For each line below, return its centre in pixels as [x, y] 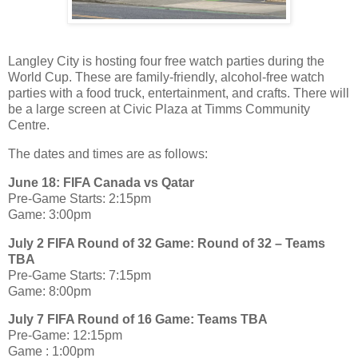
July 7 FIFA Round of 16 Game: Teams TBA [138, 320]
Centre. [29, 125]
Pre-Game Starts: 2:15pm [80, 198]
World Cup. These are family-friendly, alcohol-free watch [166, 78]
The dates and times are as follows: [108, 153]
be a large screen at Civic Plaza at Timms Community [159, 109]
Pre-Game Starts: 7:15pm [80, 275]
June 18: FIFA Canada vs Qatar [101, 182]
